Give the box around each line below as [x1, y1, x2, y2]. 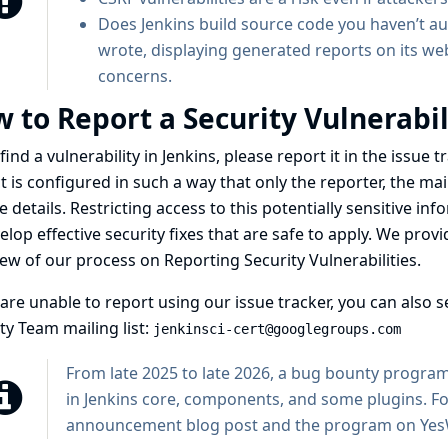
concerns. [97, 65, 172, 87]
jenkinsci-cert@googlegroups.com [152, 321, 401, 337]
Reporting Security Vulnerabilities [163, 249, 417, 271]
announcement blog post [65, 414, 258, 436]
